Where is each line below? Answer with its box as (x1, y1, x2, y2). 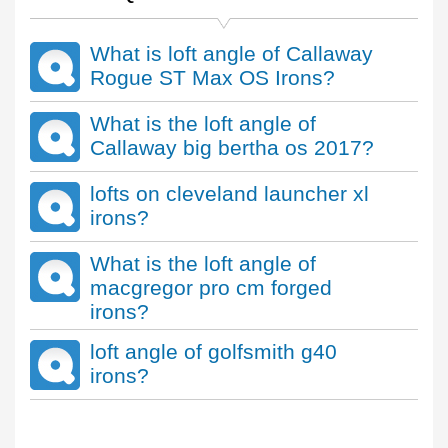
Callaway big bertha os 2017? (90, 136, 374, 159)
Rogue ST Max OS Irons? (90, 66, 335, 89)
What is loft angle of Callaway (90, 42, 373, 65)
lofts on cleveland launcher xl (90, 182, 369, 205)
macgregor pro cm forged (90, 276, 332, 299)
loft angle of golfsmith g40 (90, 340, 337, 363)
